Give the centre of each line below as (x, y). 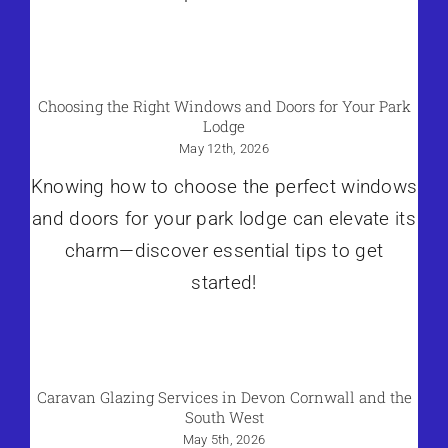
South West (224, 417)
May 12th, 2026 (224, 149)
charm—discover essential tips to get (224, 251)
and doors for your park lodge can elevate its (224, 219)
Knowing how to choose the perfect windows (224, 187)
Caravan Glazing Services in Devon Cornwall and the (224, 397)
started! (224, 283)
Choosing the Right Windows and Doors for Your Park (224, 106)
